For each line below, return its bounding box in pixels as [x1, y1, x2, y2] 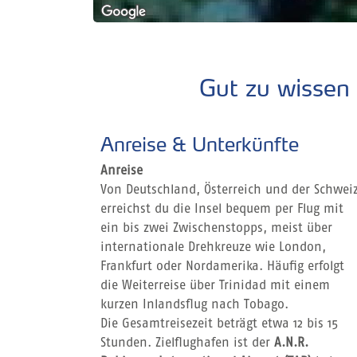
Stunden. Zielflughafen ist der [100, 336, 274, 350]
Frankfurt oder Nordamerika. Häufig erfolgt [100, 260, 344, 273]
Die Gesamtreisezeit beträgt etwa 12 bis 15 [100, 317, 338, 331]
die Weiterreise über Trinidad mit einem [100, 279, 330, 292]
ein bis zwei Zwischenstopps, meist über [100, 222, 332, 235]
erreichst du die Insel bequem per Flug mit [100, 202, 343, 216]
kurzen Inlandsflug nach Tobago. [100, 298, 288, 312]
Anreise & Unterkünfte [100, 131, 299, 156]
